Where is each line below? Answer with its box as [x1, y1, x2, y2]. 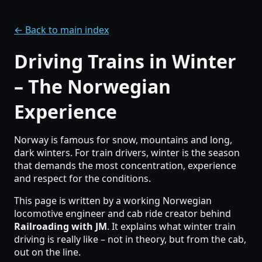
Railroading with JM [14, 220, 107, 233]
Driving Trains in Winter [14, 49, 236, 74]
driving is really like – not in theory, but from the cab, [14, 233, 246, 246]
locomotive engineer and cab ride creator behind [14, 207, 231, 220]
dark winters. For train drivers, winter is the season [14, 146, 240, 160]
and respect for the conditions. [14, 172, 151, 185]
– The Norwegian [14, 74, 171, 99]
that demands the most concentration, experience [14, 159, 236, 173]
